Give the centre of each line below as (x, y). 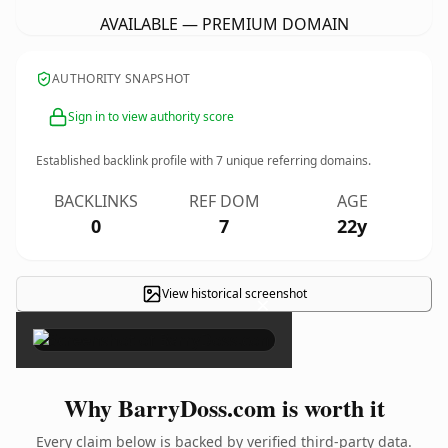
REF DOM (224, 201)
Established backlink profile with (126, 160)
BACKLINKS (96, 201)
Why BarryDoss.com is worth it (224, 407)
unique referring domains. (297, 160)
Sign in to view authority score (151, 116)
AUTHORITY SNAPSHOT (121, 78)
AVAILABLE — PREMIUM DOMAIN (224, 24)
